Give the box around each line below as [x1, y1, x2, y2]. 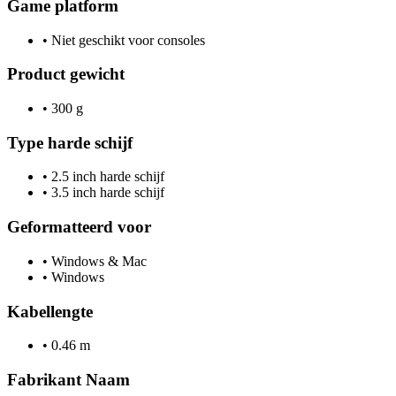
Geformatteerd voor [7, 217, 151, 237]
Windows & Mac [48, 253, 147, 269]
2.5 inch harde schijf [48, 169, 164, 185]
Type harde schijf [7, 133, 133, 152]
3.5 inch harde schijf [48, 185, 164, 201]
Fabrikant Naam [7, 370, 130, 389]
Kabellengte [7, 301, 93, 321]
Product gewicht [7, 65, 125, 84]
